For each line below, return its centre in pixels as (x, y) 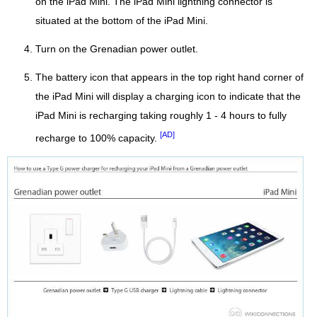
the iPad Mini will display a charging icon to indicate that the (168, 96)
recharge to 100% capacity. (98, 138)
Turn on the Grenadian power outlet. (117, 49)
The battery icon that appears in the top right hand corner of (169, 77)
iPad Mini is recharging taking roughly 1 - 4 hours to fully (161, 115)
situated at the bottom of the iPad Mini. (122, 21)
